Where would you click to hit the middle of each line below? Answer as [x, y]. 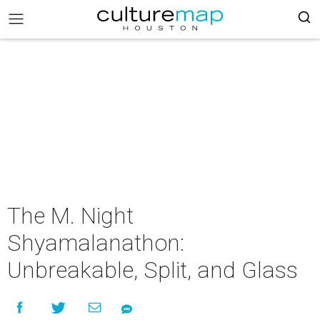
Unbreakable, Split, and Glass [152, 270]
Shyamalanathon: [96, 243]
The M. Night [70, 216]
